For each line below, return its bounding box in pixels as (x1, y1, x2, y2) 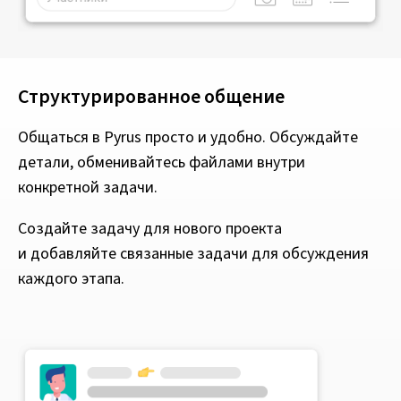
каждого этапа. (18, 267, 124, 290)
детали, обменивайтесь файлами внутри (18, 150, 305, 174)
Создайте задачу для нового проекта (18, 217, 282, 240)
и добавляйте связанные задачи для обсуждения (18, 242, 369, 265)
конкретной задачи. (18, 175, 158, 199)
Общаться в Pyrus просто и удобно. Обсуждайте (18, 125, 358, 149)
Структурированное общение (18, 81, 285, 111)
